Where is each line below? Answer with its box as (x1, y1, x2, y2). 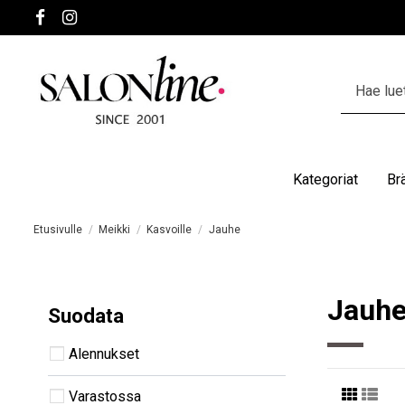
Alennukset (69, 344, 139, 363)
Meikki (99, 222, 131, 236)
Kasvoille (146, 222, 193, 236)
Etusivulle (33, 222, 82, 236)
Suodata (48, 303, 124, 327)
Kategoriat (292, 170, 358, 188)
